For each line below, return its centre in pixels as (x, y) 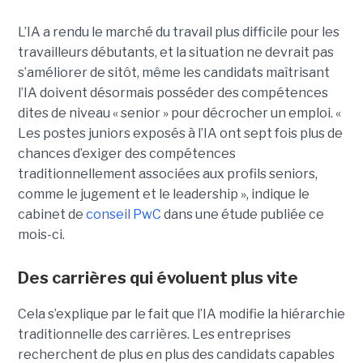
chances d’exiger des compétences (126, 154)
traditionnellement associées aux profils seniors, (167, 174)
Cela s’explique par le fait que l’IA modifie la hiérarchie (181, 314)
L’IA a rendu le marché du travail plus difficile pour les (178, 32)
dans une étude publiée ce (242, 215)
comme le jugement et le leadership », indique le (163, 194)
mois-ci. (41, 235)
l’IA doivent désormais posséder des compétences (173, 93)
